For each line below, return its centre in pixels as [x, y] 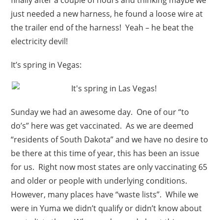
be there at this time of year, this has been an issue [105, 153]
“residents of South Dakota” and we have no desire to [110, 139]
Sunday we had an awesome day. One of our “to [100, 112]
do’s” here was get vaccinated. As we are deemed [102, 125]
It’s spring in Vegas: [46, 65]
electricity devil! [40, 41]
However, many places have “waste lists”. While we [105, 194]
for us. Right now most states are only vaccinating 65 [109, 167]
